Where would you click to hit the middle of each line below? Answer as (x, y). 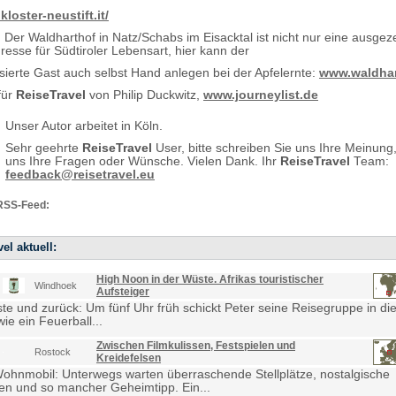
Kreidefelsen (129, 358)
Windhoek (56, 286)
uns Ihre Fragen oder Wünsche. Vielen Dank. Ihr (143, 161)
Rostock (53, 352)
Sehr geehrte (44, 148)
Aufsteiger (123, 292)
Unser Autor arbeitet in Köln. (84, 126)
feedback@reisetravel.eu (80, 174)
